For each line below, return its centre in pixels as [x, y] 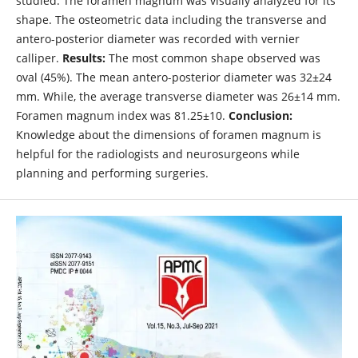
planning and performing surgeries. [112, 173]
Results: [85, 58]
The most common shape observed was [214, 58]
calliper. [39, 58]
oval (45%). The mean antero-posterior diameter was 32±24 [173, 77]
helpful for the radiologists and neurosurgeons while [157, 153]
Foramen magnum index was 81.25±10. [122, 115]
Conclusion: [260, 115]
